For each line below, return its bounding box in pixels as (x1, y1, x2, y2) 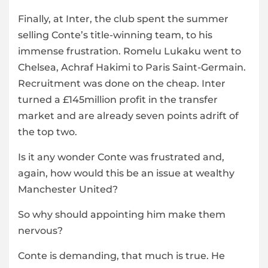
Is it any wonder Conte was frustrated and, (18, 151, 224, 163)
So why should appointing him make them (18, 209, 226, 221)
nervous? (18, 225, 63, 237)
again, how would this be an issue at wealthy (18, 167, 234, 179)
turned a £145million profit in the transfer (18, 94, 218, 106)
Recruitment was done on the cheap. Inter (18, 78, 226, 90)
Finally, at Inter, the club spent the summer (18, 13, 229, 25)
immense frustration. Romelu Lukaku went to (18, 45, 241, 57)
